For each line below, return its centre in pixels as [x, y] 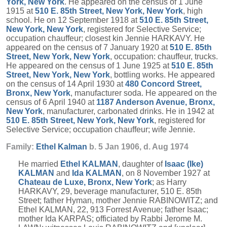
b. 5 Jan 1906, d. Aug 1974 [138, 147]
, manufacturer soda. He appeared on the [144, 93]
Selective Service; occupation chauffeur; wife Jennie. [101, 129]
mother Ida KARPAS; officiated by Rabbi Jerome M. [110, 219]
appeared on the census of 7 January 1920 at [88, 47]
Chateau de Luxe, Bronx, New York [85, 182]
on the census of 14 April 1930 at [66, 84]
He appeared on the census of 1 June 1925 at [89, 66]
